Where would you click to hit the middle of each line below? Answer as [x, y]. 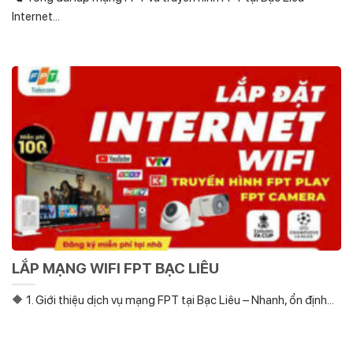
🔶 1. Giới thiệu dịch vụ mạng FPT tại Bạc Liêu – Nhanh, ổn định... [173, 300]
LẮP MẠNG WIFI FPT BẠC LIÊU [115, 269]
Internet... [36, 17]
